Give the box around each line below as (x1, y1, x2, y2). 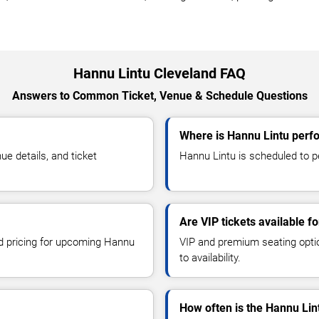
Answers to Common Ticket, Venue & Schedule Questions (11, 88, 308, 103)
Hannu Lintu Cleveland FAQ (73, 64, 246, 82)
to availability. (179, 251, 241, 264)
